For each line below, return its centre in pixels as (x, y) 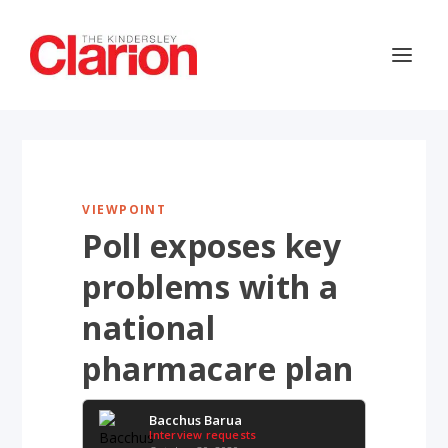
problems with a (210, 286)
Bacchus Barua (196, 420)
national (149, 327)
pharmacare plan (218, 368)
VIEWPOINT (124, 209)
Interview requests (203, 434)
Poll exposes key (212, 245)
